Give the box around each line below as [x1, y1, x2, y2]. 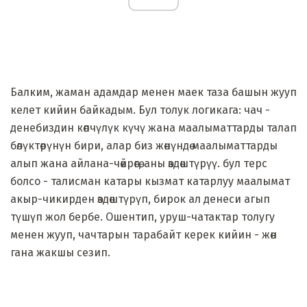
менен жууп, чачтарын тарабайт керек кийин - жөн [10, 228, 277, 241]
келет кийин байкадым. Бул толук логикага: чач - [10, 103, 270, 116]
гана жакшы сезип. [10, 245, 110, 259]
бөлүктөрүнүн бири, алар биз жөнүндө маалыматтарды [10, 138, 278, 152]
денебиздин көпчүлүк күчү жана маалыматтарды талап [10, 121, 297, 134]
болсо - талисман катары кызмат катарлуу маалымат [10, 174, 290, 188]
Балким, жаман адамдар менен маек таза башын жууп [10, 85, 297, 99]
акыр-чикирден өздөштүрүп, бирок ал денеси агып [10, 192, 270, 206]
